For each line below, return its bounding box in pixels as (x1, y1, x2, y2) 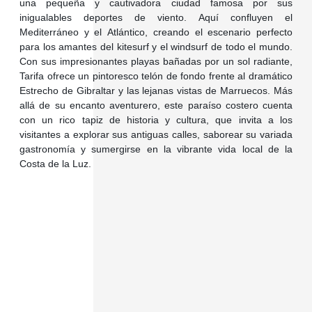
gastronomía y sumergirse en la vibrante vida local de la (19, 143, 292, 155)
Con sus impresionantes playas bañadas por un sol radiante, (19, 56, 292, 67)
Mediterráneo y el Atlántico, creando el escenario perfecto (19, 26, 292, 38)
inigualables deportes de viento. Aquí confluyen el (19, 12, 292, 23)
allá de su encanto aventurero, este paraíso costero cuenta (19, 100, 292, 111)
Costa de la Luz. (19, 158, 91, 169)
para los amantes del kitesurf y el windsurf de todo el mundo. (19, 41, 292, 52)
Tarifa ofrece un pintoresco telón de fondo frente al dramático (19, 70, 292, 81)
